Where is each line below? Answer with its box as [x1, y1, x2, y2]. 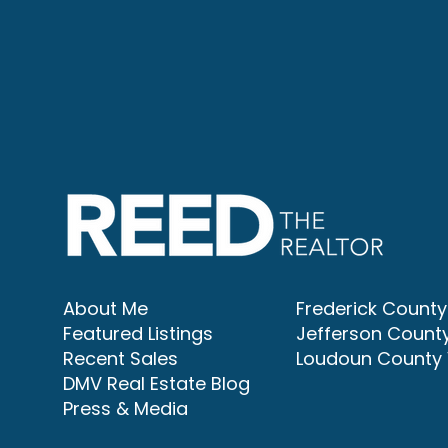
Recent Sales [63, 346, 178, 371]
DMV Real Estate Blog [63, 371, 250, 396]
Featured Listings [63, 321, 213, 346]
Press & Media [63, 396, 188, 421]
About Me [63, 296, 148, 321]
